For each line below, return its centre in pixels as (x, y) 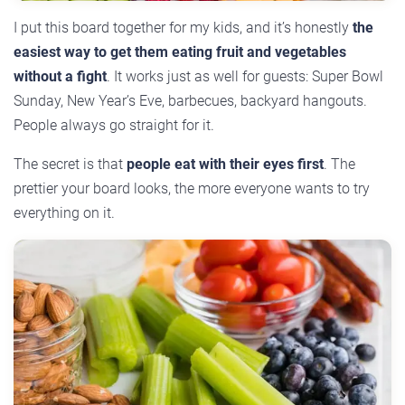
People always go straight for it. (114, 126)
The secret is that (70, 165)
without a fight (60, 77)
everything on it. (64, 213)
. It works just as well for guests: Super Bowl (245, 77)
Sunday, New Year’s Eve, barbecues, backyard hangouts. (190, 101)
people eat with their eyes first (225, 165)
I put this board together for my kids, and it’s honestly (183, 28)
